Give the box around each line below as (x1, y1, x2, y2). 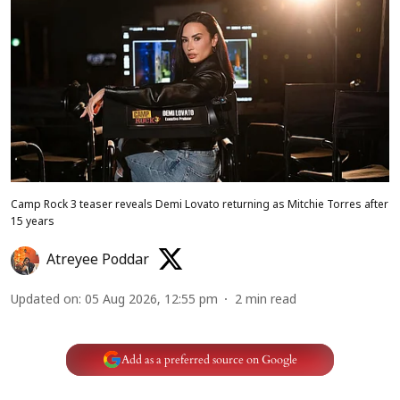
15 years (11, 216, 54, 229)
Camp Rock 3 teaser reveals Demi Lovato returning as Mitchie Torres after (11, 199, 388, 212)
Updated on (11, 293, 79, 309)
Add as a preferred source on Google (121, 351, 297, 368)
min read (246, 293, 296, 309)
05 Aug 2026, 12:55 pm (85, 293, 218, 309)
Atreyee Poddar (46, 252, 149, 271)
